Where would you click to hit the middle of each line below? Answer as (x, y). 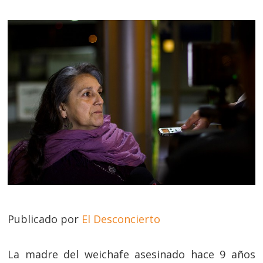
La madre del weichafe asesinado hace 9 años (131, 254)
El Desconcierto (121, 219)
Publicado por (45, 219)
